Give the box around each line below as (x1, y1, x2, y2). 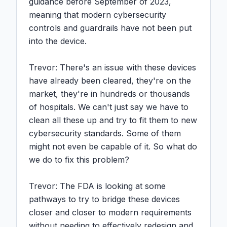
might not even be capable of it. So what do (29, 141, 197, 152)
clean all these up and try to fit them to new (29, 115, 197, 125)
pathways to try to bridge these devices (29, 194, 180, 204)
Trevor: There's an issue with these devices (29, 62, 196, 72)
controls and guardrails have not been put (29, 23, 192, 33)
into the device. (29, 36, 87, 46)
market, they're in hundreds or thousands (29, 89, 190, 99)
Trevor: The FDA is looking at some (29, 181, 166, 191)
